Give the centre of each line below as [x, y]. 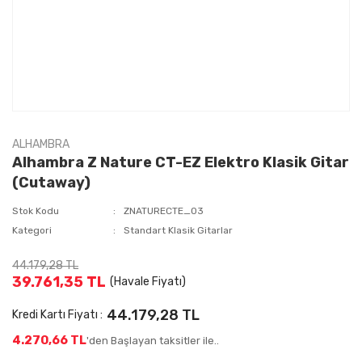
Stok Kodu [36, 211]
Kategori [32, 230]
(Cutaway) [51, 183]
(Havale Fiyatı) [148, 282]
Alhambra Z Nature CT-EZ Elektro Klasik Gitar [181, 162]
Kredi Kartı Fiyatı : [57, 315]
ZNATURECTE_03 [164, 211]
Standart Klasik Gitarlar [179, 230]
